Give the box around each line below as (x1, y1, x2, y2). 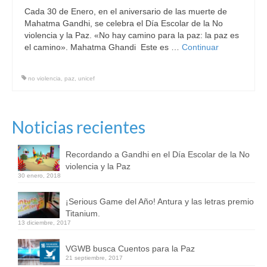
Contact (27, 58, 60, 70)
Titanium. (66, 208, 100, 218)
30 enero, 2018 (18, 172, 61, 179)
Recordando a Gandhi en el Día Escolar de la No (66, 149, 250, 159)
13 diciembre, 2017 (18, 219, 71, 226)
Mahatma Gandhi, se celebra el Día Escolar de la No (24, 18, 223, 28)
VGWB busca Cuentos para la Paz (66, 243, 195, 253)
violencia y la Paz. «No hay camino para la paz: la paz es (24, 30, 239, 40)
